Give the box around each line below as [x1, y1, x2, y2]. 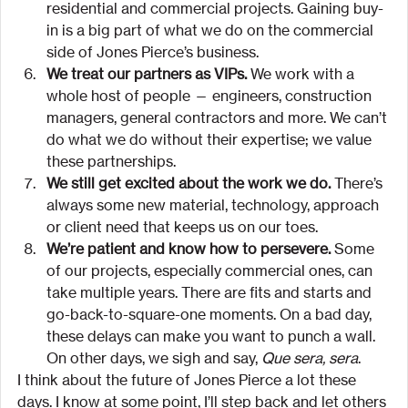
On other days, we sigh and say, [46, 349, 261, 368]
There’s [331, 174, 386, 193]
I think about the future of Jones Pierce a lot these [17, 371, 360, 390]
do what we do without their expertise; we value [46, 130, 375, 149]
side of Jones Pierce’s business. [46, 43, 259, 62]
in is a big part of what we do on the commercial [46, 21, 377, 40]
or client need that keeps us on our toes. [46, 218, 318, 237]
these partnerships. [46, 152, 176, 171]
